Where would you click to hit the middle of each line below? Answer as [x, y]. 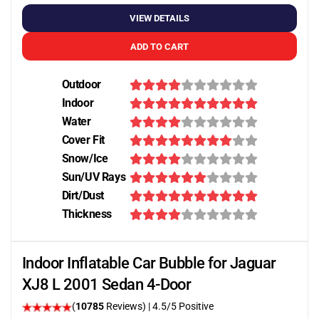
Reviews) [126, 306]
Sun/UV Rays [94, 177]
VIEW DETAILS [159, 18]
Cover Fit [83, 140]
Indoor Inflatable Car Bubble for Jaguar [149, 263]
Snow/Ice [85, 158]
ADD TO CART [159, 46]
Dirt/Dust [83, 195]
